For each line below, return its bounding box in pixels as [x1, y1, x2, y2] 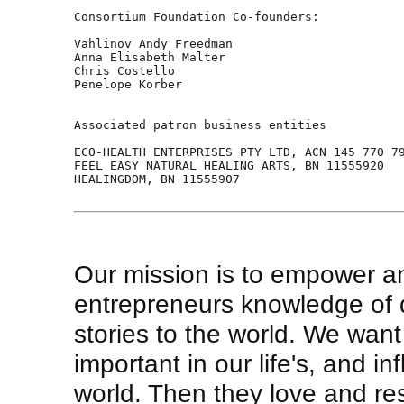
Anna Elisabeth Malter [74, 50, 254, 65]
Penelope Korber [74, 78, 189, 92]
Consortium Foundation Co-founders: [74, 10, 319, 24]
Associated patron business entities [74, 118, 341, 133]
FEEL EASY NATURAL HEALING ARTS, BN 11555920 [74, 159, 399, 173]
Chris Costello [74, 64, 189, 78]
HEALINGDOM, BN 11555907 [74, 172, 254, 187]
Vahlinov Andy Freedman [74, 37, 240, 51]
